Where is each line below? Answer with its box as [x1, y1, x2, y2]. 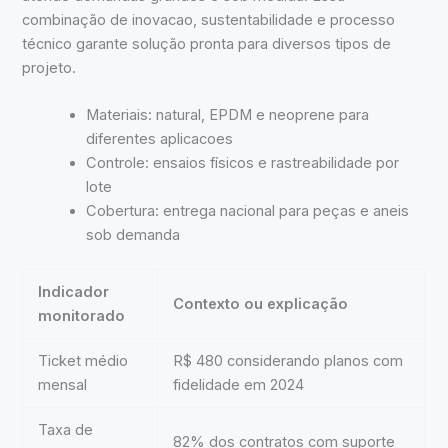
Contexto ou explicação [173, 294, 349, 313]
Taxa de [38, 420, 94, 439]
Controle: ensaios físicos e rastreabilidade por [86, 154, 400, 173]
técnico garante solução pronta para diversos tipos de [22, 34, 392, 53]
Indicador [38, 282, 110, 301]
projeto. [22, 58, 77, 77]
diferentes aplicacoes [86, 130, 234, 149]
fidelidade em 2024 [173, 375, 305, 394]
